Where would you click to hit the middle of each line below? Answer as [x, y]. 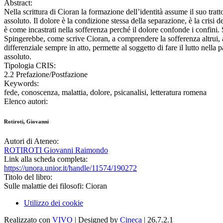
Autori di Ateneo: [31, 141]
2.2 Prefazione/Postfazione [46, 75]
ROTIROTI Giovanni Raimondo [56, 150]
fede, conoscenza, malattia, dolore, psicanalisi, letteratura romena [105, 93]
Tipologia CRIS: [30, 66]
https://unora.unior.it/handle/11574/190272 [70, 168]
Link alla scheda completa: [46, 159]
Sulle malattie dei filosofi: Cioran [56, 186]
